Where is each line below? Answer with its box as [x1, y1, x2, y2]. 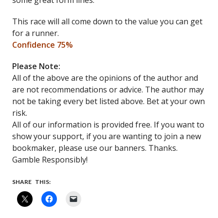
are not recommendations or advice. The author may [12, 84, 204, 95]
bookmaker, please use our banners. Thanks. [12, 143, 178, 153]
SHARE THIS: [12, 178, 51, 185]
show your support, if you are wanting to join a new [12, 131, 201, 142]
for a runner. [12, 28, 59, 38]
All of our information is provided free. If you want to [12, 119, 204, 130]
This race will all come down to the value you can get [12, 16, 202, 27]
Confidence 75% [12, 39, 73, 50]
